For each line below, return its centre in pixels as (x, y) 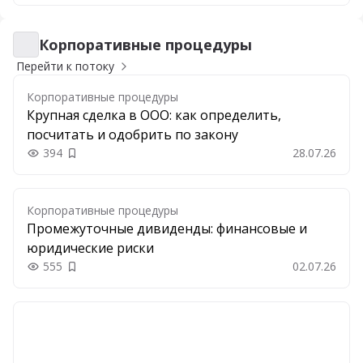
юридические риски (90, 248)
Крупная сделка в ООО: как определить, (154, 115)
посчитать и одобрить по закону (132, 135)
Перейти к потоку (65, 66)
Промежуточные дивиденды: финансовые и (167, 228)
